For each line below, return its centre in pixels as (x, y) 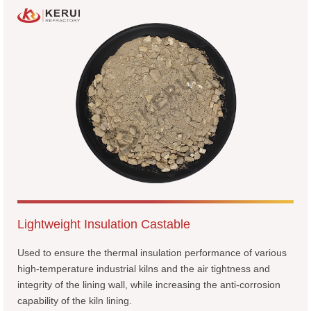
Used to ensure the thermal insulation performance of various (152, 252)
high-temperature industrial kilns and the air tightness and (144, 268)
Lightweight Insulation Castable (104, 224)
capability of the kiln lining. (75, 300)
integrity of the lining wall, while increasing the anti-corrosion (149, 284)
